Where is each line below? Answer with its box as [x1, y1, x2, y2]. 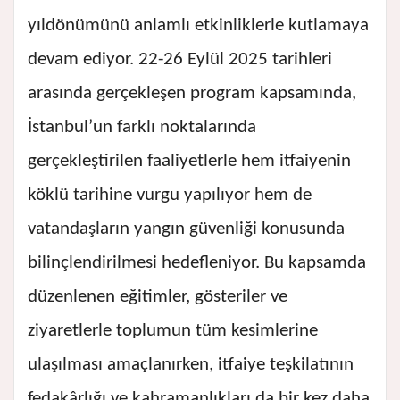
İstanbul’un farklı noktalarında [28, 118, 256, 137]
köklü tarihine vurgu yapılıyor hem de [28, 186, 312, 205]
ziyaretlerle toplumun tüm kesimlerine [28, 321, 318, 341]
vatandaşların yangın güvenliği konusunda [28, 220, 345, 239]
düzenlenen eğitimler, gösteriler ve [28, 287, 287, 307]
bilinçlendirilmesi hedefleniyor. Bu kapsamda [28, 254, 366, 273]
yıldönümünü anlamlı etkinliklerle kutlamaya [28, 16, 369, 36]
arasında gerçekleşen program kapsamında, [28, 84, 356, 104]
